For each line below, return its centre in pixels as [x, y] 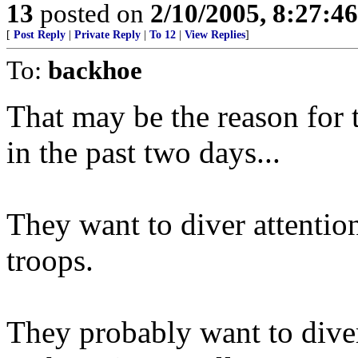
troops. [50, 260]
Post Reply [40, 34]
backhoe [95, 70]
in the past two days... [143, 152]
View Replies [215, 34]
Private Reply [107, 34]
